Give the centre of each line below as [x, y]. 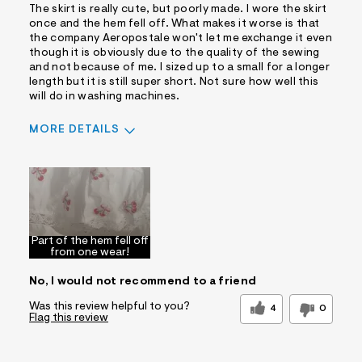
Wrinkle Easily [65, 248]
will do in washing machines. [105, 97]
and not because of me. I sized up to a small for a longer [180, 68]
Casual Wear [63, 301]
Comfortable [64, 195]
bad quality [132, 248]
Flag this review [69, 319]
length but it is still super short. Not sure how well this [174, 83]
